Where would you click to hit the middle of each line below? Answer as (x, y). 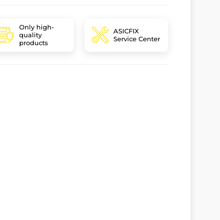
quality (31, 35)
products (34, 43)
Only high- (37, 27)
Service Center (137, 39)
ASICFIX (126, 31)
